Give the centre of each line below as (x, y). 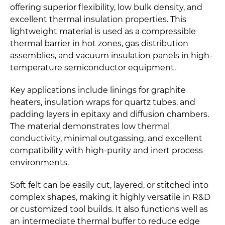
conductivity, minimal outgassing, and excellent (106, 138)
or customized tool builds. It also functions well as (109, 209)
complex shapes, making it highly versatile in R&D (110, 197)
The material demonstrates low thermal (90, 126)
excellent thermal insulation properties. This (98, 19)
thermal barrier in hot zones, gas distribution (99, 43)
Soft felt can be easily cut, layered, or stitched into (109, 185)
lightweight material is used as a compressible (103, 31)
